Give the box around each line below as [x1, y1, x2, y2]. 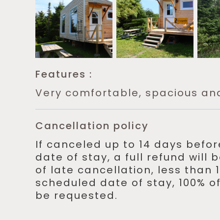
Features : [35, 67, 92, 81]
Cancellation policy [35, 119, 149, 133]
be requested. [35, 189, 118, 202]
